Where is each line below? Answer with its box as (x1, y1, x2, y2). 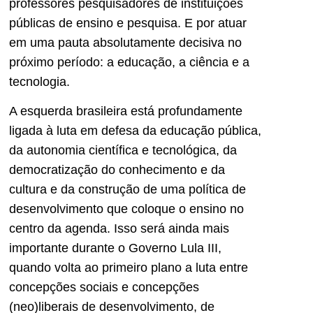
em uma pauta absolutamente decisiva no (9, 35, 242, 50)
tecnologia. (9, 74, 70, 89)
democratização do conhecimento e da (9, 163, 225, 177)
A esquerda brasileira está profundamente (9, 104, 242, 119)
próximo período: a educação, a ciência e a (9, 54, 249, 69)
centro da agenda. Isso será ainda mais (9, 221, 229, 236)
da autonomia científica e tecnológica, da (9, 143, 237, 158)
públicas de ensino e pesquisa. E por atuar (9, 15, 247, 30)
